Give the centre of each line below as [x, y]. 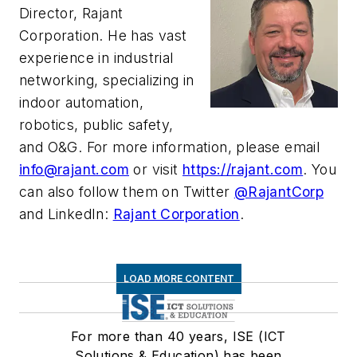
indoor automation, [82, 102]
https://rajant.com [243, 169]
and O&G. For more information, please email [170, 147]
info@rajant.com [74, 169]
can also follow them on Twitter [127, 191]
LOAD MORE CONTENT [178, 278]
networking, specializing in [107, 80]
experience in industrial [96, 57]
